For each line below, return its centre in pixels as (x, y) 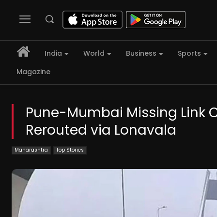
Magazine (33, 72)
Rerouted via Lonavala (101, 130)
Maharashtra (31, 150)
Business (141, 54)
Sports (189, 54)
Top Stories (70, 150)
